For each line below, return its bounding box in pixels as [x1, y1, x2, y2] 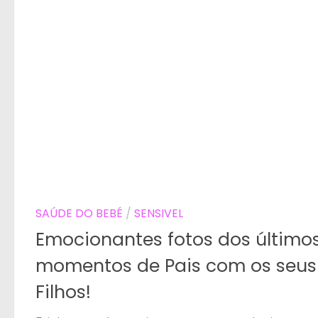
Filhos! [35, 279, 91, 305]
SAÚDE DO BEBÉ [35, 205, 123, 222]
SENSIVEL [134, 205, 183, 222]
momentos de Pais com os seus [35, 253, 317, 278]
